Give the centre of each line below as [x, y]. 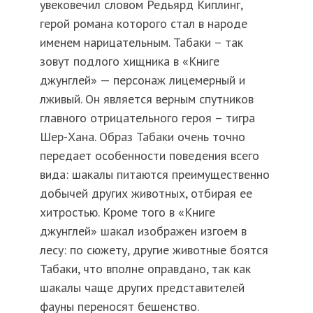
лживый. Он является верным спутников [146, 99]
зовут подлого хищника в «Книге [129, 61]
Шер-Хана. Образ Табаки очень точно [142, 137]
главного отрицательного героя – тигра [147, 118]
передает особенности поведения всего [149, 156]
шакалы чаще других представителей [142, 288]
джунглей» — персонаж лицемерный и [142, 80]
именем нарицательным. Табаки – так [141, 43]
